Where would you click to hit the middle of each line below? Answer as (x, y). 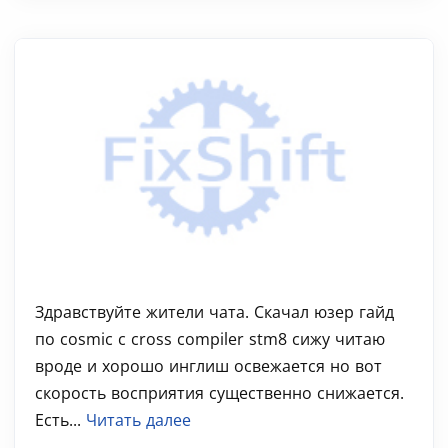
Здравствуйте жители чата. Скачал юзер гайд (214, 312)
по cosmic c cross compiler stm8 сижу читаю (210, 339)
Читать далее (138, 420)
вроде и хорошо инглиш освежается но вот (208, 366)
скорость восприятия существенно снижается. (219, 393)
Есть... (60, 420)
